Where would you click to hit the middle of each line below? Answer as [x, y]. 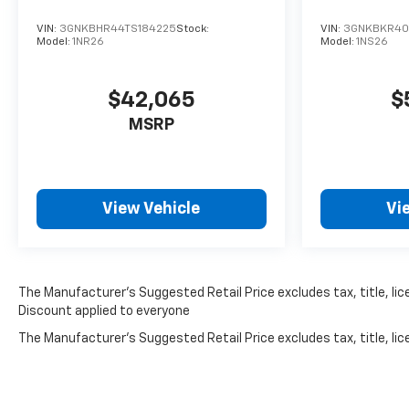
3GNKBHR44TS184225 [118, 29]
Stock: [193, 29]
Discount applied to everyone [104, 311]
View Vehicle [152, 209]
